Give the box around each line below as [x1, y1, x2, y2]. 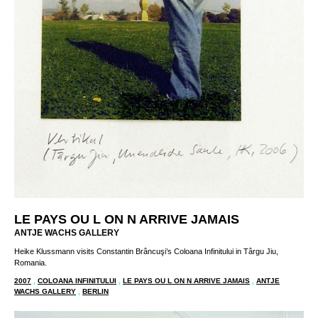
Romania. [14, 258, 47, 267]
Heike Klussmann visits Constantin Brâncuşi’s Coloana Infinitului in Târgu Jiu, [14, 246, 278, 256]
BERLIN [82, 287, 109, 295]
